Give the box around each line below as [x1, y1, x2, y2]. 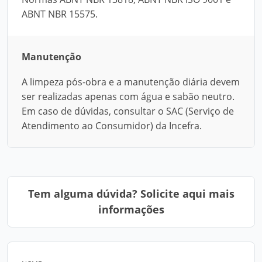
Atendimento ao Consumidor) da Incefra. [22, 119, 202, 132]
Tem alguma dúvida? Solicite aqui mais [27, 187, 235, 201]
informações [98, 202, 164, 216]
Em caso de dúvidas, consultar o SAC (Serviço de [22, 105, 234, 118]
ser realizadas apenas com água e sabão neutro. [22, 90, 235, 103]
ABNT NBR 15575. [22, 8, 98, 20]
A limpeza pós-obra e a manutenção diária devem [22, 75, 240, 88]
